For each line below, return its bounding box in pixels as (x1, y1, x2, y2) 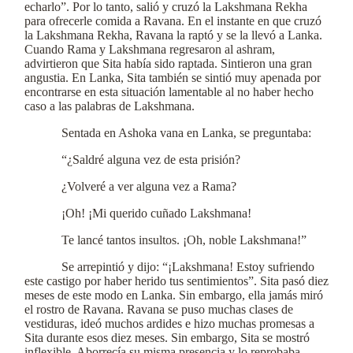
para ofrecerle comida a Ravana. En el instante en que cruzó (24, 14, 321, 28)
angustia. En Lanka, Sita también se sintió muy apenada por (24, 71, 321, 84)
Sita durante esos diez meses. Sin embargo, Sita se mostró (24, 331, 310, 344)
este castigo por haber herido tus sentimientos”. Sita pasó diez (24, 274, 329, 288)
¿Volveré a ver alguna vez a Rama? (61, 180, 237, 193)
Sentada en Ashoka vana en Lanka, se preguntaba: (61, 126, 312, 139)
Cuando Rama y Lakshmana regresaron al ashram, (24, 43, 275, 56)
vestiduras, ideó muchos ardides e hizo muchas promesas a (24, 317, 314, 330)
